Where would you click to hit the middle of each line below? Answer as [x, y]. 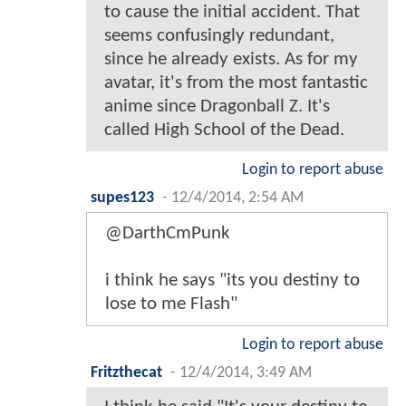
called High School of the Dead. [224, 130]
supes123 [122, 198]
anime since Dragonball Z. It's [217, 106]
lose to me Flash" [171, 304]
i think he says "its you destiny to [232, 280]
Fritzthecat [126, 372]
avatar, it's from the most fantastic [236, 82]
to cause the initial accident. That [232, 12]
